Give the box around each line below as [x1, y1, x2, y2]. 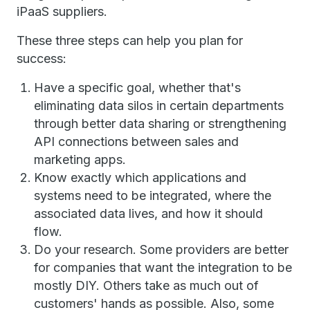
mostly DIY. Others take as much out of [34, 278, 259, 293]
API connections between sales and [34, 134, 239, 149]
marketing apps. [34, 152, 126, 167]
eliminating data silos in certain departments [34, 98, 284, 113]
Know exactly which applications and [34, 170, 246, 185]
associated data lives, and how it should [34, 206, 263, 221]
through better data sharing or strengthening [34, 116, 286, 131]
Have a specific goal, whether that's [34, 80, 241, 95]
